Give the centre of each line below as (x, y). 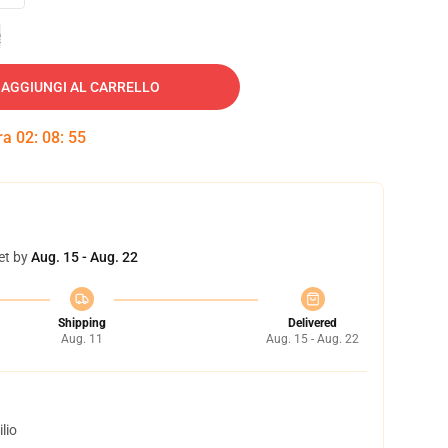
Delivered (312, 323)
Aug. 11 (81, 339)
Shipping (81, 323)
